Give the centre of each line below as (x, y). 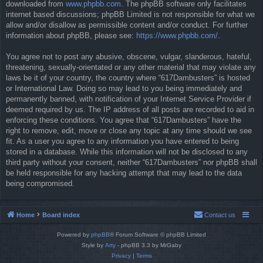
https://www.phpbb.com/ (177, 35)
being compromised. (40, 183)
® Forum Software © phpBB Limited (158, 234)
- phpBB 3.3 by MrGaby (149, 245)
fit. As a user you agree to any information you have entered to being (122, 141)
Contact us (220, 215)
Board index (61, 215)
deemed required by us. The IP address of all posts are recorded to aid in (130, 109)
